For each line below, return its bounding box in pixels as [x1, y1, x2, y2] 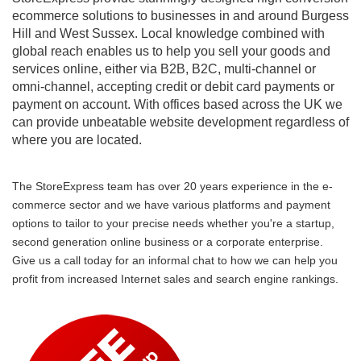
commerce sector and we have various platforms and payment [12, 198, 330, 211]
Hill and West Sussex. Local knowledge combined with [12, 27, 325, 40]
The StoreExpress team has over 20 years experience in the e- [12, 180, 333, 193]
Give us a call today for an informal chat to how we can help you [12, 254, 338, 267]
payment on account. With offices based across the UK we [12, 98, 342, 111]
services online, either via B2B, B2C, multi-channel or [12, 62, 316, 76]
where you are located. [12, 133, 142, 147]
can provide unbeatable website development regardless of [12, 115, 349, 129]
